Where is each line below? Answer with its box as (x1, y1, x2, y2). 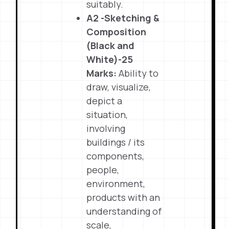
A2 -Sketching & (86, 12, 160, 24)
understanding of (86, 205, 162, 217)
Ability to (117, 67, 159, 79)
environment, (86, 177, 146, 190)
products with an (86, 191, 161, 203)
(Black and (86, 39, 135, 52)
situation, (86, 108, 128, 121)
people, (86, 164, 120, 176)
